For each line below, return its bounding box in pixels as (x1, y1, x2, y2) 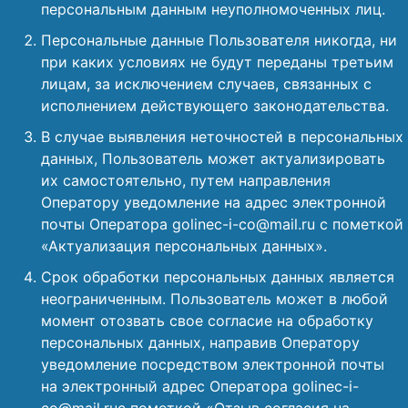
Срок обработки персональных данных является (41, 268, 394, 286)
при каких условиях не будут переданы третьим (41, 53, 393, 71)
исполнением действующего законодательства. (41, 97, 389, 115)
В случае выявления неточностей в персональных (41, 127, 403, 146)
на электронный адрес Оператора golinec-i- (41, 377, 359, 395)
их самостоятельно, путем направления (41, 171, 331, 189)
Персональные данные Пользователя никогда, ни (41, 31, 397, 49)
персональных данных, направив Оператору (41, 333, 360, 352)
